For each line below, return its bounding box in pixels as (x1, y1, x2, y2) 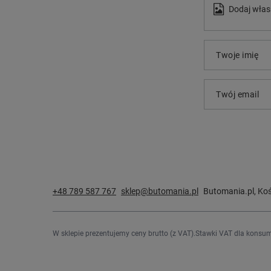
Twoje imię (216, 50, 258, 60)
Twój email (216, 90, 259, 99)
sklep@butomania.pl (121, 186, 198, 196)
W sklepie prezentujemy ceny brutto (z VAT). (53, 229, 195, 238)
